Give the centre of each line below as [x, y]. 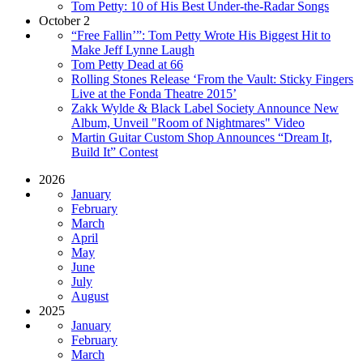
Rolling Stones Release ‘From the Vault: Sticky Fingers [212, 79]
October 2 [64, 20]
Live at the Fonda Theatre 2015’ [154, 93]
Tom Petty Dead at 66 [127, 64]
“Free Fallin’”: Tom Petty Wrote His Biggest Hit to [201, 35]
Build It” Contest [115, 152]
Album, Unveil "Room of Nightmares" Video [188, 122]
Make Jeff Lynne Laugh [133, 49]
